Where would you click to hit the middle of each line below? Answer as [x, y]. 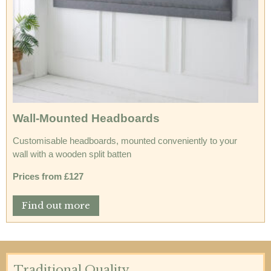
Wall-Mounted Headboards [86, 118]
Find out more [56, 205]
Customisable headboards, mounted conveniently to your [125, 141]
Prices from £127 [48, 176]
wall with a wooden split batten [72, 154]
